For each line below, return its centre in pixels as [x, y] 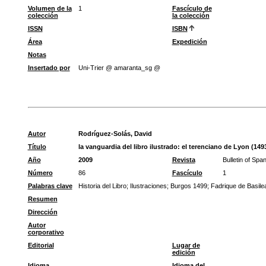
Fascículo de [192, 8]
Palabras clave [50, 186]
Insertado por [49, 68]
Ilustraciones [148, 186]
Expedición [189, 42]
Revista [183, 160]
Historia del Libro [102, 186]
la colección [191, 15]
